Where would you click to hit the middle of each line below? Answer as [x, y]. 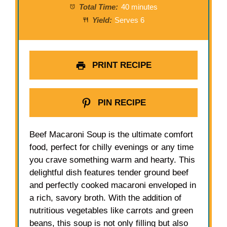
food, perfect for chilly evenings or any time [112, 147]
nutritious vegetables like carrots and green [111, 210]
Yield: [101, 21]
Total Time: [98, 7]
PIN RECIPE [120, 103]
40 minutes [139, 7]
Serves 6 [130, 21]
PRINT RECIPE [120, 65]
